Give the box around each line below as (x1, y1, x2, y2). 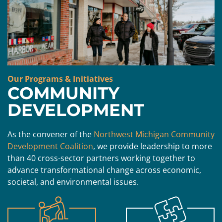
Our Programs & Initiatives (7, 73, 113, 84)
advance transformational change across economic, (7, 165, 201, 175)
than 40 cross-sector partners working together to (7, 153, 195, 164)
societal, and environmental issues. (7, 176, 139, 187)
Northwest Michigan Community (94, 129, 215, 140)
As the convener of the (7, 129, 94, 140)
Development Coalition (7, 141, 93, 152)
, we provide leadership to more (93, 141, 212, 152)
